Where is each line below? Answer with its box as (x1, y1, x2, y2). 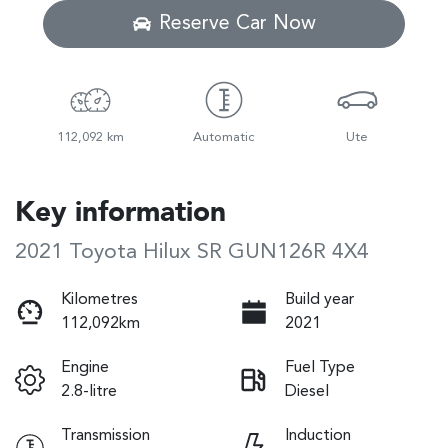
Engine (61, 360, 109, 377)
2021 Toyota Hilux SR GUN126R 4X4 (15, 242, 369, 264)
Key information (15, 200, 226, 229)
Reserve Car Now (158, 14, 316, 35)
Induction (285, 428, 351, 445)
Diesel (285, 384, 329, 401)
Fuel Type (285, 360, 355, 377)
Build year (285, 292, 354, 309)
